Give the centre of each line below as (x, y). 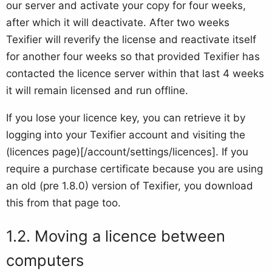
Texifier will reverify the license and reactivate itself (131, 40)
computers (45, 260)
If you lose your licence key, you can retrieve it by (126, 118)
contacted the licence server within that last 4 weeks (135, 74)
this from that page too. (63, 203)
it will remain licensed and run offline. (97, 91)
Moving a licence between (130, 236)
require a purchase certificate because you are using (134, 169)
